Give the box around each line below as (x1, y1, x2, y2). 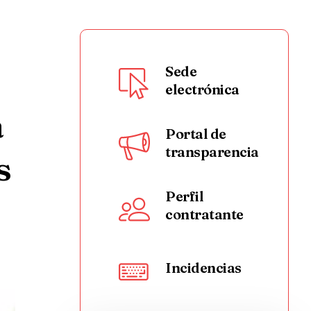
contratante (165, 205, 244, 223)
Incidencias (165, 259, 242, 276)
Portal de (165, 125, 226, 142)
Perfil (165, 187, 204, 205)
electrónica (165, 81, 239, 98)
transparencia (165, 143, 259, 160)
